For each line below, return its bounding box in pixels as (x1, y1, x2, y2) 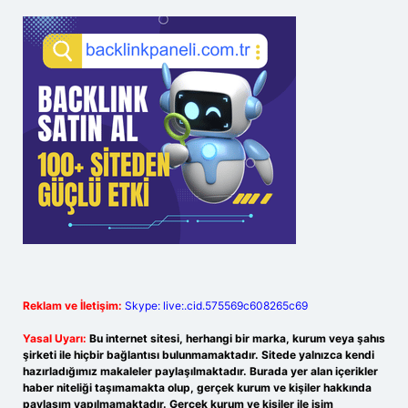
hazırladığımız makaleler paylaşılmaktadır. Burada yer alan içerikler (23, 364, 378, 378)
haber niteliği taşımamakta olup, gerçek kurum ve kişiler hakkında (23, 381, 372, 394)
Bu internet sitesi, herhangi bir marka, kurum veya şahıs (89, 331, 385, 345)
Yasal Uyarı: (23, 331, 87, 345)
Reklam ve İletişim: (23, 299, 122, 312)
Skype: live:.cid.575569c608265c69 (125, 299, 308, 312)
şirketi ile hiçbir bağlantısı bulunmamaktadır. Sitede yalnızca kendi (23, 348, 374, 362)
